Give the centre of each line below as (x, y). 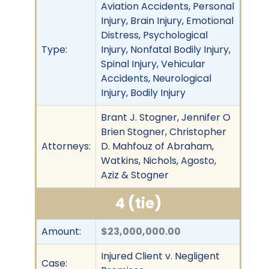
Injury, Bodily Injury (143, 92)
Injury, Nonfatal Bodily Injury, (166, 49)
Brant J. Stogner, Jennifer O (166, 117)
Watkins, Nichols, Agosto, (159, 160)
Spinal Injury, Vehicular (153, 64)
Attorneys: (66, 146)
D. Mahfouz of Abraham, (157, 146)
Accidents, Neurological (156, 78)
